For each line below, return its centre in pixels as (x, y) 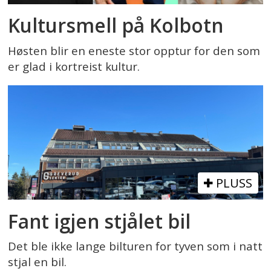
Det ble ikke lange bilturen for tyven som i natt (135, 247)
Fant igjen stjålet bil (100, 221)
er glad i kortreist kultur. (74, 66)
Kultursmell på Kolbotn (116, 25)
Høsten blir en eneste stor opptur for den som (134, 51)
